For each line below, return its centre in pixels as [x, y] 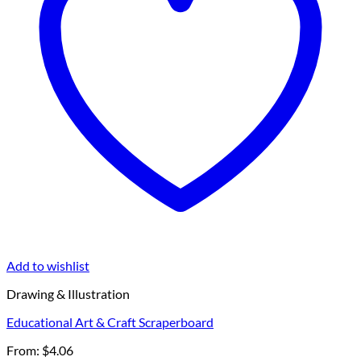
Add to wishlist [48, 266]
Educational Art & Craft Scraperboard [110, 322]
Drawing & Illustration [68, 294]
